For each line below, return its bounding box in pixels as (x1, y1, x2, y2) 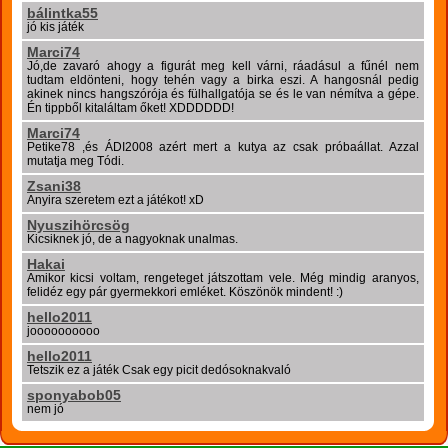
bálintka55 (27, 5, 98, 21)
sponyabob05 (27, 387, 121, 403)
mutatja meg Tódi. (27, 154, 124, 168)
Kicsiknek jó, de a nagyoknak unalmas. (27, 232, 238, 246)
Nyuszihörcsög (27, 217, 130, 233)
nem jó (27, 402, 64, 416)
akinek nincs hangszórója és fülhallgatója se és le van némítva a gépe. (27, 87, 419, 101)
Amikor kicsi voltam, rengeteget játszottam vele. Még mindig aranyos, (27, 271, 419, 285)
